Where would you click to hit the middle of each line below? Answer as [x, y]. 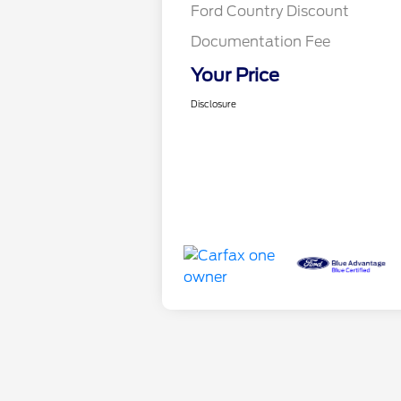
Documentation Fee [261, 42]
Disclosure [214, 104]
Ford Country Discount [270, 12]
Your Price [235, 76]
